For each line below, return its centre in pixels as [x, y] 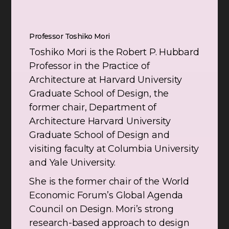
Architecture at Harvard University [106, 80]
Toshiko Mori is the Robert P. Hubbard [114, 52]
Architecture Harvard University [100, 121]
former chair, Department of [93, 108]
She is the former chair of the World [109, 182]
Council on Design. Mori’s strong [101, 209]
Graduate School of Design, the [99, 94]
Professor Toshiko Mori [70, 37]
